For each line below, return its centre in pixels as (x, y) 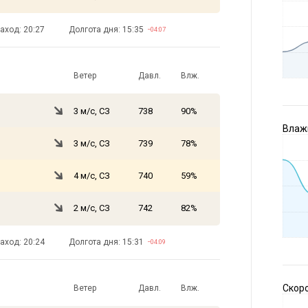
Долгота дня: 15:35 (107, 30)
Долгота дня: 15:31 (107, 242)
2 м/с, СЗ (92, 208)
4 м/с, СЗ (92, 176)
